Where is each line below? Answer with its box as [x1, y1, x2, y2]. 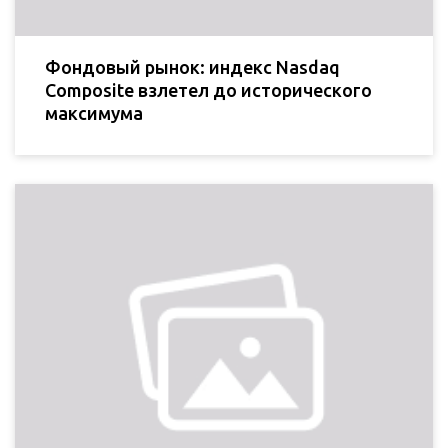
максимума [45, 103, 143, 124]
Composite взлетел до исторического [45, 80, 372, 101]
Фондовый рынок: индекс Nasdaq [45, 57, 340, 78]
